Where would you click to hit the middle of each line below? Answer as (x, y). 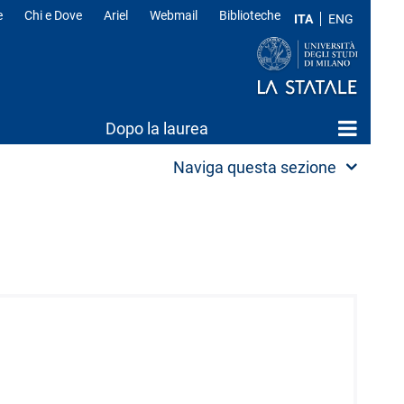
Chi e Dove (53, 15)
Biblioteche (250, 15)
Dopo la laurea (157, 129)
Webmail (174, 15)
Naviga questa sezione (255, 167)
